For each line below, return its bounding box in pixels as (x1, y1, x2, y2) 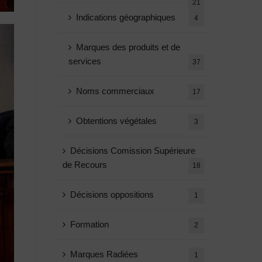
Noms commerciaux (76, 86, 154, 96)
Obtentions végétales (76, 116, 157, 126)
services (68, 56, 101, 66)
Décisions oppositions (70, 189, 154, 199)
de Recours (63, 160, 107, 170)
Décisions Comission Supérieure (70, 146, 195, 156)
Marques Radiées (70, 249, 138, 259)
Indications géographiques (76, 12, 175, 22)
